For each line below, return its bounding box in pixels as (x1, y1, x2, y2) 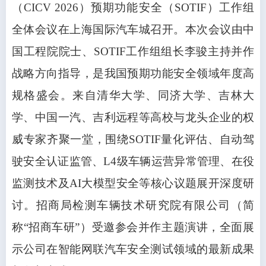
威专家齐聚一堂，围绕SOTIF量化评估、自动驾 (12, 133, 254, 146)
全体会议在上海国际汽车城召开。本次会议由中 (12, 23, 254, 36)
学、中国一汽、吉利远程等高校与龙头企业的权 (12, 111, 254, 124)
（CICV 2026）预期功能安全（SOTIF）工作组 (12, 1, 254, 14)
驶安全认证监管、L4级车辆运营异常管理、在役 (12, 155, 254, 168)
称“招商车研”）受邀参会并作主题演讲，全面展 (12, 221, 254, 234)
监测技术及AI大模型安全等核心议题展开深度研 (12, 177, 254, 190)
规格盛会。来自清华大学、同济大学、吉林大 (12, 89, 254, 102)
